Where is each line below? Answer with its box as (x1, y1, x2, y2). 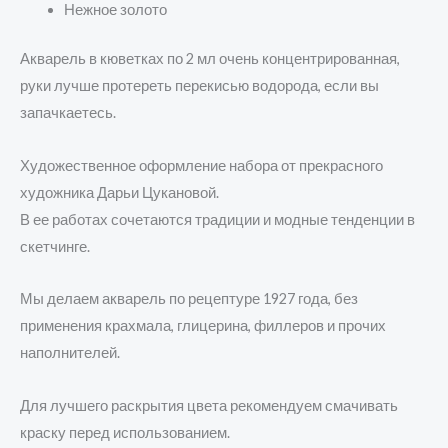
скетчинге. (20, 237, 90, 255)
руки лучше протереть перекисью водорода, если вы (20, 77, 379, 95)
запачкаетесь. (20, 104, 116, 122)
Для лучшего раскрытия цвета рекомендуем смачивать (20, 396, 398, 414)
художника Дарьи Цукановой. (20, 183, 219, 201)
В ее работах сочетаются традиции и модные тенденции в (20, 210, 415, 228)
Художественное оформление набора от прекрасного (20, 156, 383, 174)
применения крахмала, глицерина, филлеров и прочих (20, 317, 386, 335)
